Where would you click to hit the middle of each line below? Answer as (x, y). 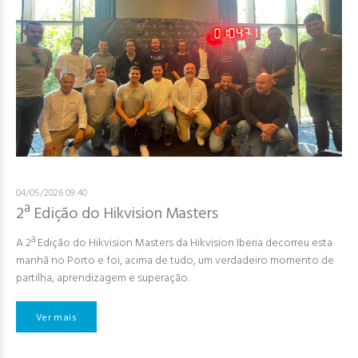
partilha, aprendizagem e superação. (103, 279)
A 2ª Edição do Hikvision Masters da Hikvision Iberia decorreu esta (174, 244)
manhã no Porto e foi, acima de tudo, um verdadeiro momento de (175, 261)
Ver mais (56, 318)
